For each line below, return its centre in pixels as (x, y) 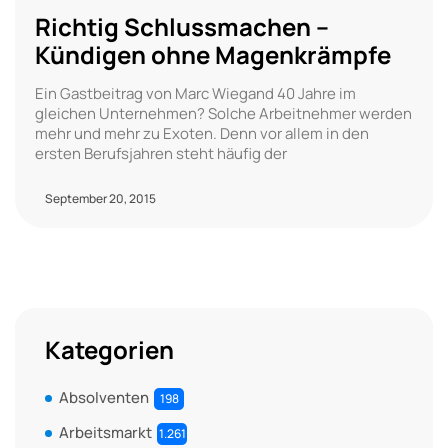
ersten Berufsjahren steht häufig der (161, 153)
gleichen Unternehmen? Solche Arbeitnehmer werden (223, 113)
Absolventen (104, 397)
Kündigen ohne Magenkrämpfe (213, 54)
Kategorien (109, 349)
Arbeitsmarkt (105, 432)
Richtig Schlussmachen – (182, 26)
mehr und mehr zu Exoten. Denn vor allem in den (202, 133)
